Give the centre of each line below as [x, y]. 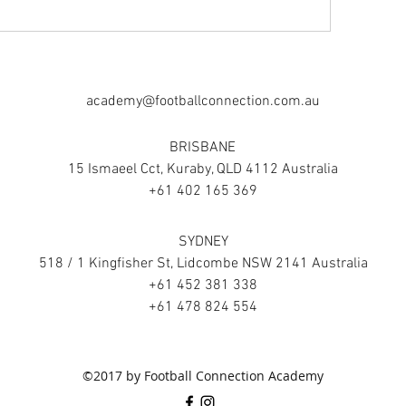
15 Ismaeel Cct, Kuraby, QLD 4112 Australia [203, 169]
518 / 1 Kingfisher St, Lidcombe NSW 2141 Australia [203, 263]
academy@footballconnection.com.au [203, 101]
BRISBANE [203, 147]
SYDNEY [203, 242]
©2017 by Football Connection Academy [203, 375]
